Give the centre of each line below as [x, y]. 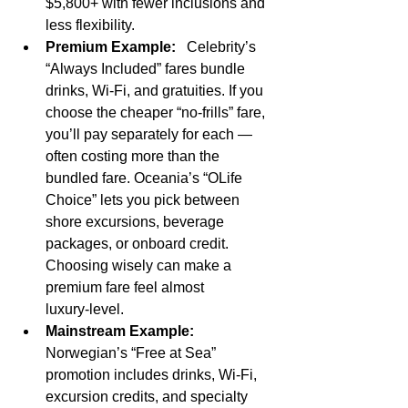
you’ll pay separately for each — [151, 135]
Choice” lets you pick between [144, 200]
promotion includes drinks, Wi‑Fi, [153, 375]
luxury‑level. [85, 310]
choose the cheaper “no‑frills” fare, [157, 113]
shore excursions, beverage [137, 222]
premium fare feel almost [127, 288]
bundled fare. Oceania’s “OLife [146, 178]
